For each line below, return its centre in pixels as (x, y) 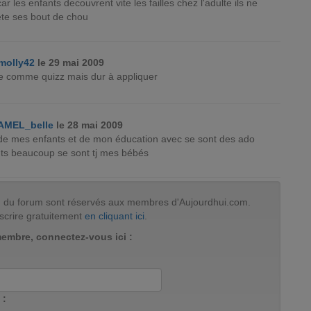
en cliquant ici (115, 216)
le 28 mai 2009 (89, 125)
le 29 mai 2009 (70, 62)
